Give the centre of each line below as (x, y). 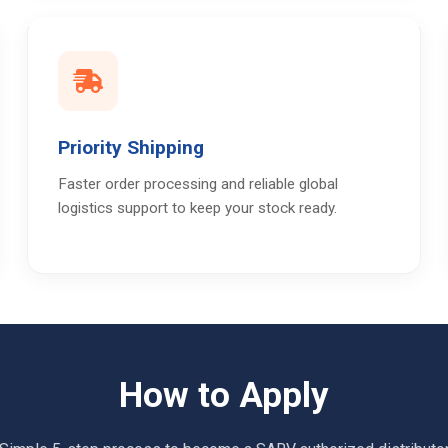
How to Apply (224, 395)
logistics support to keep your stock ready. (198, 207)
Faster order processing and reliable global (198, 183)
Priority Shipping (131, 147)
